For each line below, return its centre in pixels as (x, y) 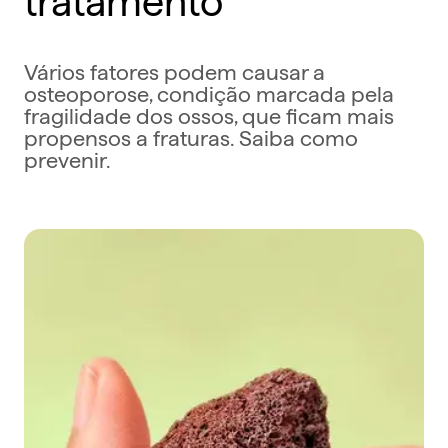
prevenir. (67, 157)
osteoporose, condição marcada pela (209, 91)
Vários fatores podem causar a (174, 69)
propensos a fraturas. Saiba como (191, 135)
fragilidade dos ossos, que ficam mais (209, 113)
